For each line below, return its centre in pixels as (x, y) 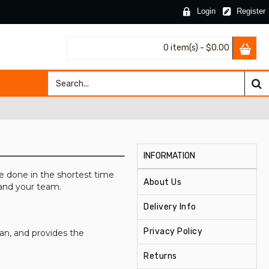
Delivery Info (170, 207)
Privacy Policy (173, 231)
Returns (160, 256)
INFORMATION (169, 156)
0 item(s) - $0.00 (196, 47)
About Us (162, 182)
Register (251, 11)
